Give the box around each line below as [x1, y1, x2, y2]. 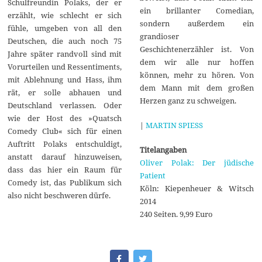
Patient [139, 170, 166, 181]
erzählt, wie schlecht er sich [8, 10, 122, 21]
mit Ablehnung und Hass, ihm [8, 74, 122, 85]
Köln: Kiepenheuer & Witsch [139, 182, 254, 194]
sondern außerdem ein [139, 18, 254, 29]
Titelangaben [139, 144, 187, 155]
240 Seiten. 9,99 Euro [139, 208, 213, 219]
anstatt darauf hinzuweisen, [8, 151, 122, 163]
